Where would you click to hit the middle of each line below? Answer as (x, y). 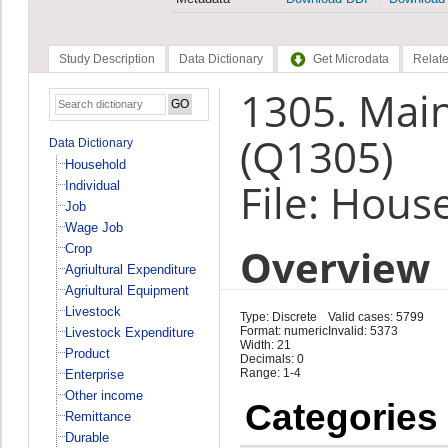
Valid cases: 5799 (375, 316)
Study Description (106, 59)
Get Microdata (350, 59)
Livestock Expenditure (129, 332)
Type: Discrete (278, 316)
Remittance (97, 416)
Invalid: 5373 (362, 330)
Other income (103, 395)
